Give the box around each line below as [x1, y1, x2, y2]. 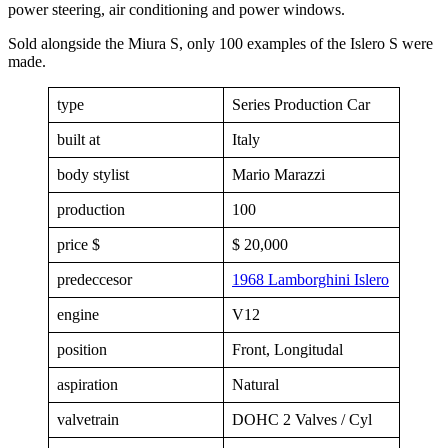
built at [57, 130, 100, 148]
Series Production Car [232, 95, 370, 113]
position [57, 340, 107, 358]
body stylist [57, 165, 129, 183]
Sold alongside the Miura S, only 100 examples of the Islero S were [8, 34, 433, 52]
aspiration [57, 375, 118, 393]
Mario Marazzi [232, 165, 325, 183]
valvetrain [57, 410, 119, 428]
